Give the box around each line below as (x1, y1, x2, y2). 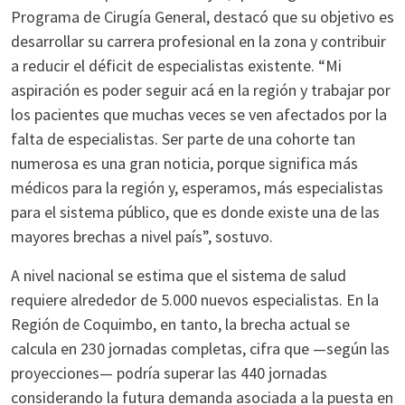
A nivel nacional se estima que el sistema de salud (11, 265, 346, 286)
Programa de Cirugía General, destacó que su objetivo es (11, 6, 394, 27)
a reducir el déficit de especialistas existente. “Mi (11, 55, 342, 76)
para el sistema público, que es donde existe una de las (11, 202, 380, 222)
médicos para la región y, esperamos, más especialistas (11, 177, 383, 198)
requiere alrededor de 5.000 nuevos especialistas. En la (11, 289, 379, 310)
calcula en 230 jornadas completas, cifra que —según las (11, 338, 390, 359)
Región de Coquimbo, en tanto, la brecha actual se (11, 314, 350, 334)
